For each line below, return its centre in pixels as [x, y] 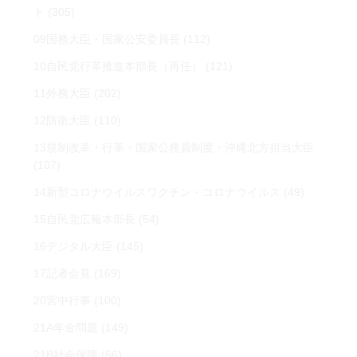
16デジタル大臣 [74, 246]
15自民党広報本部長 [85, 219]
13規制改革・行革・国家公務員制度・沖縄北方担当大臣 [174, 147]
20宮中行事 [63, 300]
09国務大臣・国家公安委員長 [107, 39]
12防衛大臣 [63, 120]
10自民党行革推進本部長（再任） [118, 66]
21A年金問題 [66, 328]
